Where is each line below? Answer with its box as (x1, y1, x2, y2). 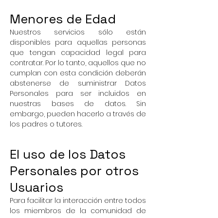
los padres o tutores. (10, 119, 82, 129)
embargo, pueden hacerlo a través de (10, 109, 146, 119)
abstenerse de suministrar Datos (10, 78, 146, 88)
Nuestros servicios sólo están (10, 27, 146, 37)
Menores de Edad (10, 11, 116, 27)
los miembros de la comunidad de (10, 206, 146, 216)
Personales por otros (10, 163, 139, 179)
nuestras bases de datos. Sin (10, 99, 146, 109)
